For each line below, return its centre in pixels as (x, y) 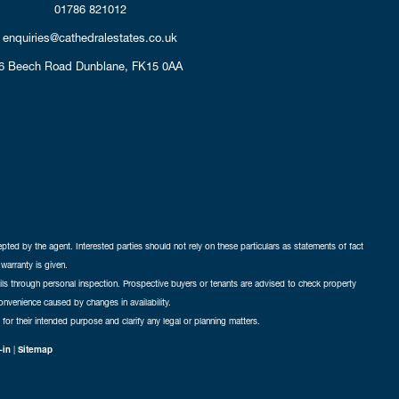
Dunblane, (102, 65)
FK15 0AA (157, 65)
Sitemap (35, 350)
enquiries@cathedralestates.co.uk (90, 38)
